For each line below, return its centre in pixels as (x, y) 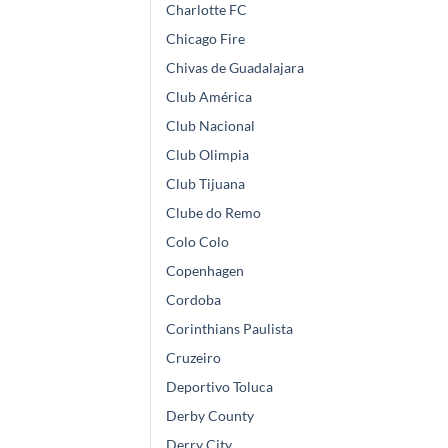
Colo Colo (197, 242)
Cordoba (193, 300)
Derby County (210, 416)
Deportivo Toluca (219, 387)
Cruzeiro (193, 358)
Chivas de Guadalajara (235, 68)
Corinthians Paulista (229, 329)
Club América (209, 97)
